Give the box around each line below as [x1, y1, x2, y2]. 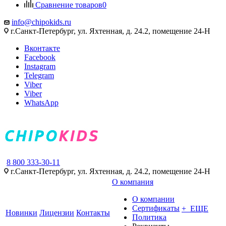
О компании [132, 195, 175, 203]
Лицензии [39, 208, 74, 217]
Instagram [24, 62, 55, 71]
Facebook [24, 53, 55, 62]
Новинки [6, 208, 37, 217]
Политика [132, 213, 166, 221]
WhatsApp [24, 98, 59, 107]
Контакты [76, 208, 110, 217]
